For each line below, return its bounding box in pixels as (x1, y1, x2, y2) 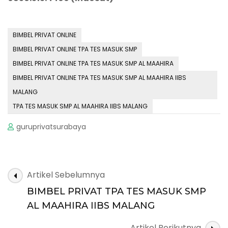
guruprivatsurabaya (16, 121, 87, 132)
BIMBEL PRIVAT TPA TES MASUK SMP (27, 185, 206, 197)
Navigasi (7, 165, 64, 183)
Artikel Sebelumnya (27, 168, 105, 181)
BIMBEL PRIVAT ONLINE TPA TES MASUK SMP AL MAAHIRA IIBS (13, 73, 186, 82)
